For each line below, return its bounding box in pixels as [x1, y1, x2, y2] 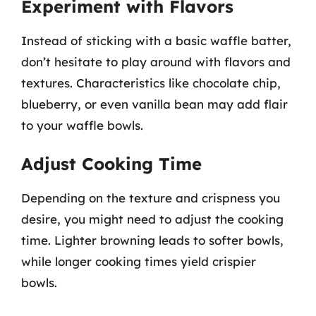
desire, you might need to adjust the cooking [21, 212, 284, 226]
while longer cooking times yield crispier [21, 254, 256, 269]
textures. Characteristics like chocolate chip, [21, 75, 281, 90]
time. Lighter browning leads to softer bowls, [21, 233, 284, 248]
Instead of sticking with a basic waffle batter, [21, 32, 291, 48]
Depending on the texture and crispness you [21, 190, 280, 205]
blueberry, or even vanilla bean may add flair [21, 96, 288, 111]
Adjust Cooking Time [21, 153, 202, 174]
